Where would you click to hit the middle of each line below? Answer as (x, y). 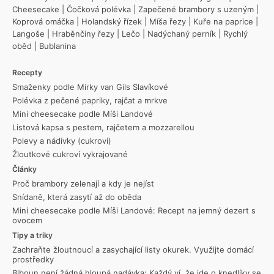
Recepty (27, 73)
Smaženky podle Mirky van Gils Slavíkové (90, 87)
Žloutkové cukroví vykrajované (70, 154)
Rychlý (235, 34)
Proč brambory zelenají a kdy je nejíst (83, 184)
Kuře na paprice (223, 22)
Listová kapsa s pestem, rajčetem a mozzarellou (103, 128)
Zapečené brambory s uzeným (196, 9)
